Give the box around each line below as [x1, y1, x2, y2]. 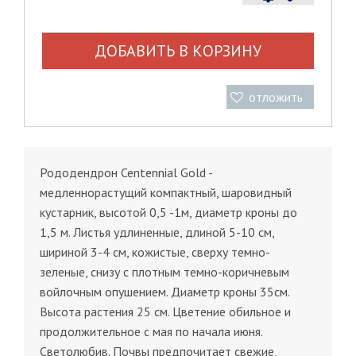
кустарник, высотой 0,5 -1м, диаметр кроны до [40, 204, 297, 221]
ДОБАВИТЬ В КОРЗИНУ [95, 41, 261, 62]
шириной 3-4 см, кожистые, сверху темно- [40, 244, 270, 261]
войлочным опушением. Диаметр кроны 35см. [40, 284, 289, 300]
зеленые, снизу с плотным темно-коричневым [40, 264, 289, 281]
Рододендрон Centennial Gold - [40, 164, 212, 181]
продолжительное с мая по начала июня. [40, 323, 262, 340]
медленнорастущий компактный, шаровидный [40, 184, 292, 201]
